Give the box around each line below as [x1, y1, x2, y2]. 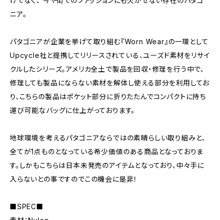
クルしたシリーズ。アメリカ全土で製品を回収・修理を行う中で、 [10, 65, 204, 73]
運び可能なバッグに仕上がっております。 [10, 106, 136, 114]
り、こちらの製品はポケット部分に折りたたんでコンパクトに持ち [10, 92, 206, 101]
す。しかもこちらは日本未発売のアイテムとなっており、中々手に [10, 161, 204, 169]
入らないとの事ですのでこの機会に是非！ [10, 175, 138, 183]
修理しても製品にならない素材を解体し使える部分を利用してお [10, 79, 210, 87]
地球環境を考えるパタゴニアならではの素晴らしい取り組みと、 [10, 134, 206, 142]
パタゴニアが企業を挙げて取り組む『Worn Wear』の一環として [10, 37, 209, 46]
